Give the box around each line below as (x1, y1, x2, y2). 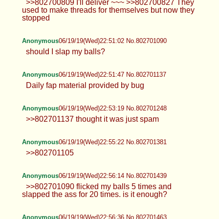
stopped (22, 13, 50, 22)
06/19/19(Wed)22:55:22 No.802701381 (58, 138, 167, 146)
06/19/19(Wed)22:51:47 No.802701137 (58, 70, 166, 78)
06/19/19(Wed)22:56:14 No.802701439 (58, 172, 167, 179)
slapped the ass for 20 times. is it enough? (22, 190, 167, 198)
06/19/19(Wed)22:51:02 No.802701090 (58, 37, 167, 44)
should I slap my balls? (25, 47, 105, 56)
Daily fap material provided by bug (25, 81, 144, 89)
